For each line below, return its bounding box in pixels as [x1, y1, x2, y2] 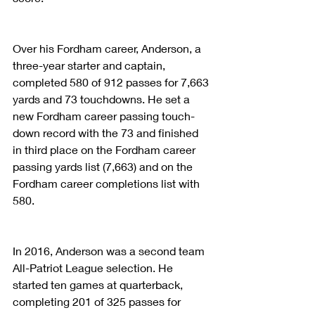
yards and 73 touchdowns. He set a [13, 91, 193, 105]
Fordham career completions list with [13, 176, 202, 190]
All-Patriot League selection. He [13, 260, 176, 274]
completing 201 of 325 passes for [13, 294, 184, 308]
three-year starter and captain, [13, 58, 168, 72]
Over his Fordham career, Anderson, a [13, 41, 204, 55]
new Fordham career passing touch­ [13, 108, 195, 122]
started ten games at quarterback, [13, 277, 186, 291]
